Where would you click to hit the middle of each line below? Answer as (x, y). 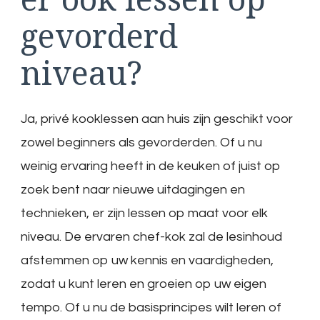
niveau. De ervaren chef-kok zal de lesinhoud (151, 237)
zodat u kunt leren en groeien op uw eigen (144, 284)
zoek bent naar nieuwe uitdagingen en (133, 190)
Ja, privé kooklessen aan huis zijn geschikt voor (157, 119)
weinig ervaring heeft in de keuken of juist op (151, 166)
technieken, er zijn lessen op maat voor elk (144, 214)
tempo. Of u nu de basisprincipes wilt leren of (151, 308)
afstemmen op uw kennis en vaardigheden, (147, 261)
